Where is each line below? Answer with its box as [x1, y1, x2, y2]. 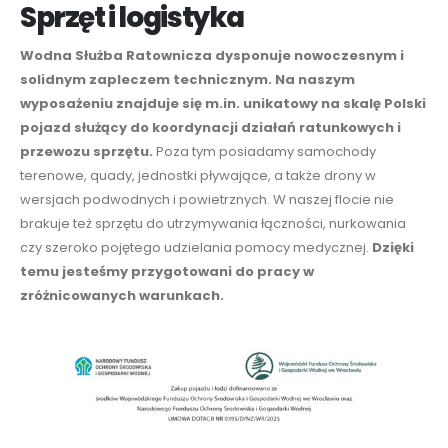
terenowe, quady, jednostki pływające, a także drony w [20, 165, 376, 185]
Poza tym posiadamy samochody [153, 141, 376, 161]
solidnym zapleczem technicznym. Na [20, 69, 298, 89]
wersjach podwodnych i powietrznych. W [20, 189, 289, 209]
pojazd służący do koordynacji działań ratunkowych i [20, 117, 401, 137]
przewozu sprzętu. [20, 141, 153, 161]
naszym [298, 69, 355, 89]
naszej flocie [289, 189, 371, 209]
